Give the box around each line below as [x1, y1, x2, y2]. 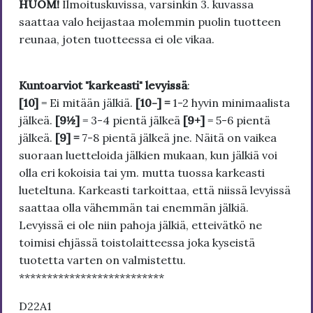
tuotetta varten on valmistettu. [19, 252, 189, 267]
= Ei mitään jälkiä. [38, 95, 136, 110]
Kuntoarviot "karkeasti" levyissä [19, 78, 187, 92]
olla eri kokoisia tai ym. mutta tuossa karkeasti [19, 165, 265, 180]
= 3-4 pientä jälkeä [80, 112, 183, 127]
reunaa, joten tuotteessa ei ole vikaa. [19, 31, 214, 46]
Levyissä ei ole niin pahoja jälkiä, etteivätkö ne [19, 217, 262, 232]
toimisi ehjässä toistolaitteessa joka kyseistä [19, 235, 255, 249]
